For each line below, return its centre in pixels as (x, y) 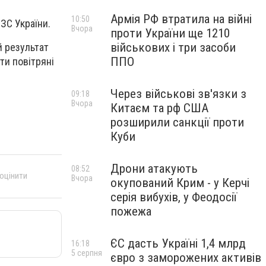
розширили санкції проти (177, 122)
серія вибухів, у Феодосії (174, 197)
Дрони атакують (154, 169)
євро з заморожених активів (186, 258)
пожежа (131, 211)
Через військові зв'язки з (178, 94)
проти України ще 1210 (170, 33)
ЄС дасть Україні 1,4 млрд (178, 243)
